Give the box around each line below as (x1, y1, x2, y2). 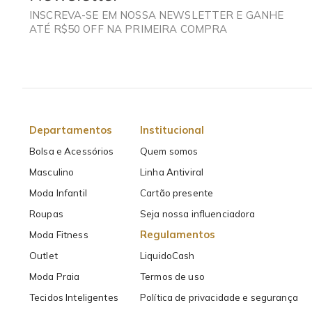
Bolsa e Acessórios (29, 146, 114, 157)
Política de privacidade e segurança (139, 292, 298, 304)
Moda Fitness (29, 229, 88, 241)
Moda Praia (29, 271, 80, 283)
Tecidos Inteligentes (29, 292, 118, 304)
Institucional (139, 123, 204, 137)
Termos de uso (139, 271, 205, 283)
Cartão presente (139, 187, 214, 199)
